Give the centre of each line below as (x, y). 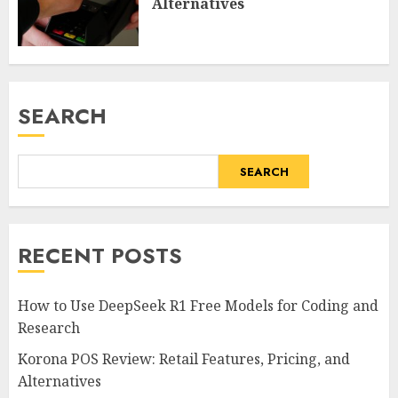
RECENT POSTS (100, 256)
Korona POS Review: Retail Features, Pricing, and (184, 359)
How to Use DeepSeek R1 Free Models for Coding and (198, 306)
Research (49, 328)
